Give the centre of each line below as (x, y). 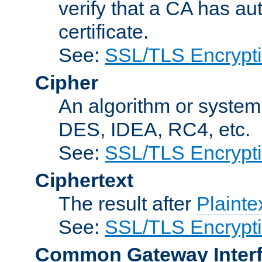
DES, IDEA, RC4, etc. (154, 129)
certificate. (104, 31)
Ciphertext (84, 180)
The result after (127, 203)
